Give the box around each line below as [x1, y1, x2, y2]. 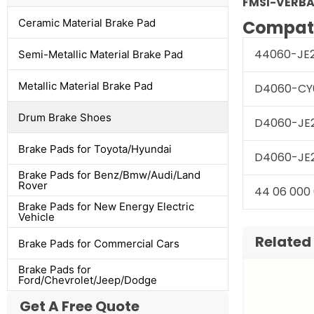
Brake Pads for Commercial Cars [18, 236, 179, 250]
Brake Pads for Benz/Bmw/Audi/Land [18, 168, 200, 182]
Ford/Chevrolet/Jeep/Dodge [18, 273, 157, 287]
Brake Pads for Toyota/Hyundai [18, 142, 172, 156]
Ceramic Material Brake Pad [18, 15, 156, 29]
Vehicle [18, 210, 55, 224]
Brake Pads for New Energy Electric [18, 200, 194, 214]
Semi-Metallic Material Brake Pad [18, 47, 183, 61]
